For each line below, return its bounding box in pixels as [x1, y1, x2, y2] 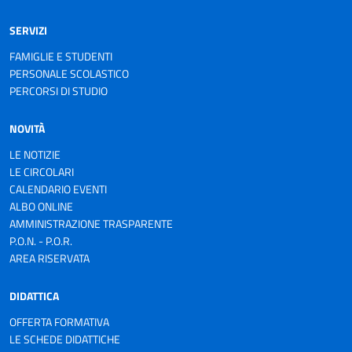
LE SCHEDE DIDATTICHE [9, 331, 120, 347]
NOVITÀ [9, 120, 45, 137]
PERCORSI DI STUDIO [9, 82, 108, 99]
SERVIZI [9, 22, 47, 38]
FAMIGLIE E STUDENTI [9, 48, 112, 64]
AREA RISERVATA [9, 250, 90, 266]
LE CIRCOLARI [9, 163, 74, 180]
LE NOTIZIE [9, 146, 60, 163]
